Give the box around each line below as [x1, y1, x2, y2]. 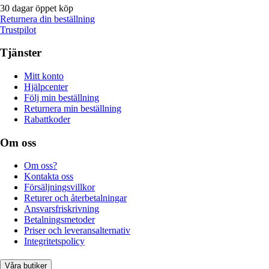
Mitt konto [24, 71, 64, 82]
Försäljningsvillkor [24, 182, 95, 193]
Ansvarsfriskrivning [24, 204, 99, 214]
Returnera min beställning [24, 103, 121, 114]
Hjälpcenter [24, 82, 68, 92]
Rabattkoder [24, 114, 70, 125]
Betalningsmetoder [24, 214, 95, 225]
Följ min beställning [24, 92, 99, 103]
